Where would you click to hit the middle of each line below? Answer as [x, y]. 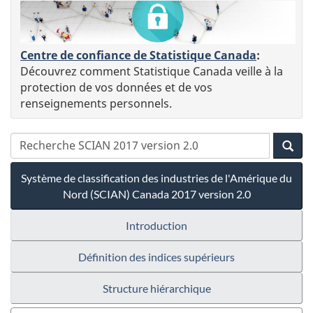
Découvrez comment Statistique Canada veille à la [152, 71]
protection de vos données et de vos [116, 87]
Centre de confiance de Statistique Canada [138, 55]
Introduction [156, 225]
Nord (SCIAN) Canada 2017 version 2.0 [156, 194]
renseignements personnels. [96, 103]
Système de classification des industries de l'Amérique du [156, 177]
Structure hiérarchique [156, 288]
